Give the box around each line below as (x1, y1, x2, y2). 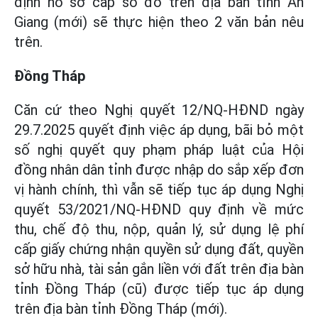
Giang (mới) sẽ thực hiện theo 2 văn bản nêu (14, 13, 304, 31)
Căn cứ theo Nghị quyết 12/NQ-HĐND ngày (14, 101, 304, 119)
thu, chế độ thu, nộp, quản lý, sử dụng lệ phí (14, 220, 304, 238)
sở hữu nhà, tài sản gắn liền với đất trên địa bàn (14, 260, 304, 278)
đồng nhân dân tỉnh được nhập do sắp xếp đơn (14, 160, 304, 178)
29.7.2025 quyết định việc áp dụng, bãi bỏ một (14, 121, 304, 138)
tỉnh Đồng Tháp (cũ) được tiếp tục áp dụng (14, 280, 304, 297)
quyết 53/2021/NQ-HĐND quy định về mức (14, 200, 304, 218)
